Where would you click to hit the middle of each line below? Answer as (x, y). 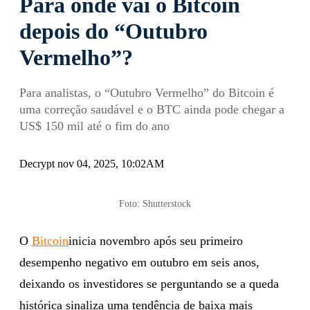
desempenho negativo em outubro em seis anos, (139, 262)
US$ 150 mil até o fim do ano (94, 126)
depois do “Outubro (113, 31)
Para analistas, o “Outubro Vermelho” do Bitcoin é (147, 92)
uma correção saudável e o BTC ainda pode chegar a (152, 109)
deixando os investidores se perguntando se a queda (149, 283)
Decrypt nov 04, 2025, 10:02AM (92, 163)
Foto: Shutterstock (155, 203)
